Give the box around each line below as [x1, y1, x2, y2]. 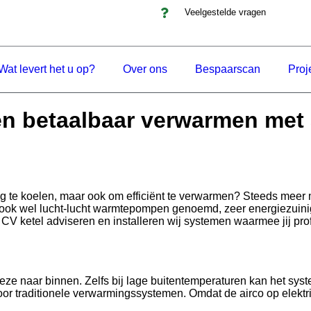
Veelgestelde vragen [184, 7, 266, 17]
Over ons [123, 63, 167, 75]
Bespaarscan [195, 63, 260, 75]
